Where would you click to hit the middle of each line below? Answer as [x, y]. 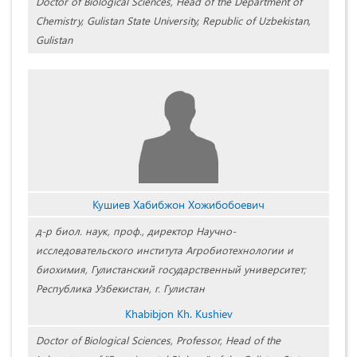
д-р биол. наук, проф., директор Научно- [136, 231]
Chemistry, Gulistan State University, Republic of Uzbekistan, [173, 21]
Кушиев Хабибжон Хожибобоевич [178, 205]
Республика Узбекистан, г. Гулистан [120, 288]
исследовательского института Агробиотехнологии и [165, 250]
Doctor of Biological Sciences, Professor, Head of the [158, 340]
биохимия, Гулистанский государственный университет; [171, 269]
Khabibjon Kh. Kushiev [178, 314]
